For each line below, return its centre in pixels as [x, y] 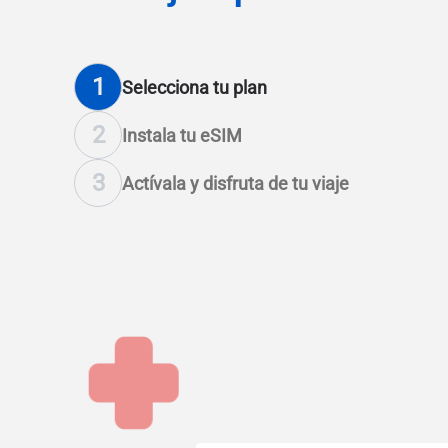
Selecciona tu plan [194, 87]
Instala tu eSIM [182, 135]
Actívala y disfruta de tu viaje [235, 183]
